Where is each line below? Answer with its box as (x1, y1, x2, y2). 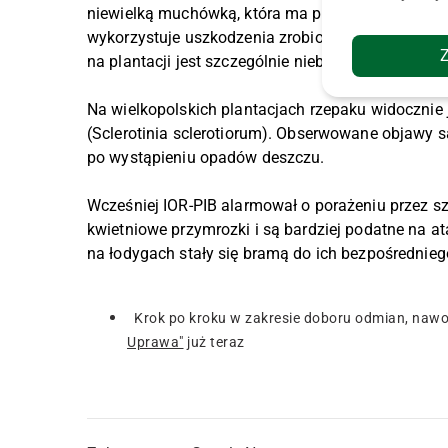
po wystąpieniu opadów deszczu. (87, 148, 329, 168)
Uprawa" (127, 334, 184, 351)
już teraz (183, 334, 245, 351)
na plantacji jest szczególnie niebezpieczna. (87, 52, 405, 72)
